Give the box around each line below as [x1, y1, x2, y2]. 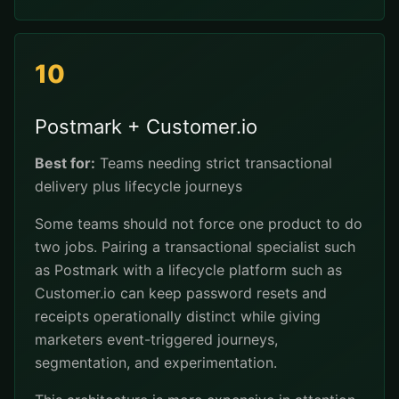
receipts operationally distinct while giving [35, 307, 321, 325]
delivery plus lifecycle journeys [35, 177, 242, 195]
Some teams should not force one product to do [35, 215, 362, 232]
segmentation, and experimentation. [35, 354, 277, 371]
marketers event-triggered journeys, [35, 330, 278, 348]
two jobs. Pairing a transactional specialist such [35, 238, 355, 256]
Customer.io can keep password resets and [35, 284, 327, 302]
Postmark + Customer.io [35, 115, 257, 138]
